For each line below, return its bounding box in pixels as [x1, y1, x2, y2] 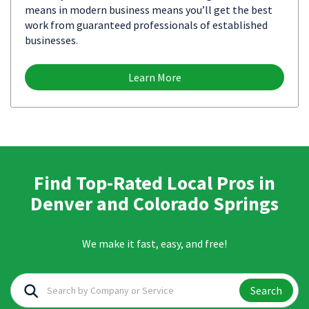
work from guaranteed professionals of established [25, 18, 268, 32]
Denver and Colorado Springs [30, 191, 279, 216]
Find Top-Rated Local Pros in [34, 170, 275, 195]
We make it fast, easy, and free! [82, 237, 227, 250]
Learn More [128, 70, 181, 84]
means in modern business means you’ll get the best [25, 3, 272, 17]
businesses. [25, 33, 78, 47]
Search [250, 283, 282, 297]
